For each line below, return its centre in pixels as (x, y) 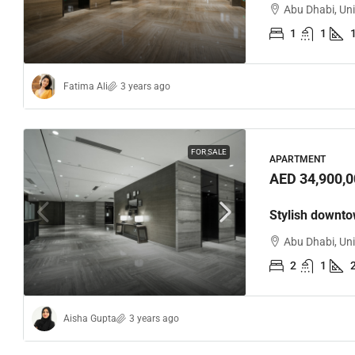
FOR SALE (209, 152)
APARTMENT (298, 159)
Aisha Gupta (90, 318)
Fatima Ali (86, 86)
